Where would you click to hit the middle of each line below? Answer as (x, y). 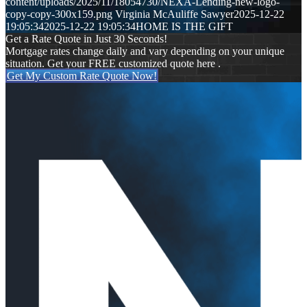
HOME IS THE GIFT (184, 27)
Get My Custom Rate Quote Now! (82, 76)
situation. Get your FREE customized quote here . (113, 64)
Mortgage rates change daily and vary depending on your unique (145, 51)
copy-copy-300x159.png (59, 14)
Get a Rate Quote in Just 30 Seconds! (86, 39)
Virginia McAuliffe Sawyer (174, 14)
